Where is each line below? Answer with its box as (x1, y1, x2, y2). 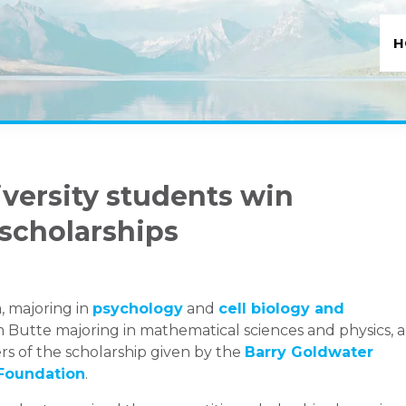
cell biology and (218, 299, 344, 317)
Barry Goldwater (245, 343, 373, 361)
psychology (92, 299, 183, 317)
